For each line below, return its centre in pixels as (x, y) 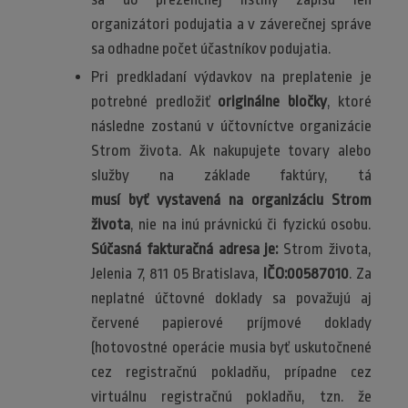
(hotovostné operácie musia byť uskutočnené (231, 348)
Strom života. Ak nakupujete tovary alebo (231, 151)
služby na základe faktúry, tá (231, 176)
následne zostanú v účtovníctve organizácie (231, 127)
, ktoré (349, 102)
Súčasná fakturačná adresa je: (185, 250)
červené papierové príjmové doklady (231, 323)
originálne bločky (272, 102)
